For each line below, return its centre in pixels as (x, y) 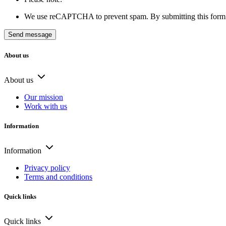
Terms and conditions (58, 177)
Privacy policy (47, 168)
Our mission (44, 97)
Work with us (46, 106)
